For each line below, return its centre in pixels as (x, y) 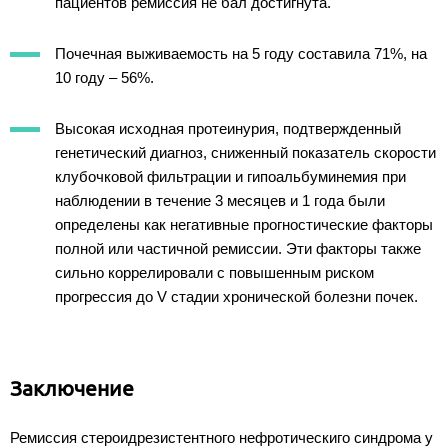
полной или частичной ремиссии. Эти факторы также (238, 248)
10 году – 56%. (106, 77)
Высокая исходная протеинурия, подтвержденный (228, 128)
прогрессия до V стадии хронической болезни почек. (236, 296)
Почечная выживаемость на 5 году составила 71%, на (241, 53)
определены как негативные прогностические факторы (244, 224)
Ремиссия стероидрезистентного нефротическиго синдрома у (221, 437)
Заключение (72, 387)
